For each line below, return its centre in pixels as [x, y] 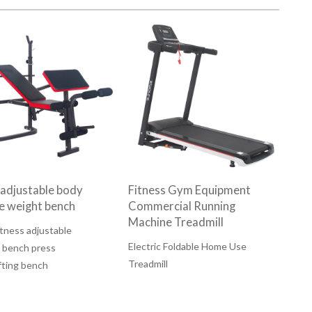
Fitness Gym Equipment [189, 190]
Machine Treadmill [175, 223]
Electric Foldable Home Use [187, 247]
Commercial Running [181, 206]
